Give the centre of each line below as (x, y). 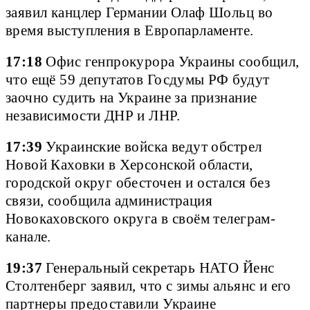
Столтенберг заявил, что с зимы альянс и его (148, 286)
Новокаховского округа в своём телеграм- (141, 219)
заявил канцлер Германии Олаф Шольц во (139, 12)
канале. (28, 237)
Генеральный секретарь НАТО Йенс (158, 268)
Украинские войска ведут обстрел (152, 147)
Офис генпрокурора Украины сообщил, (171, 61)
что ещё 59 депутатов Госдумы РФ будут (138, 79)
